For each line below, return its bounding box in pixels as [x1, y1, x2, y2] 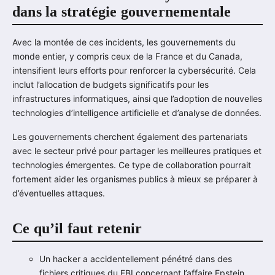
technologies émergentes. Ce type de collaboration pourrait [12, 160, 251, 170]
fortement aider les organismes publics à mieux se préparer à [12, 174, 258, 184]
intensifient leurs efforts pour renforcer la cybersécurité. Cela [12, 65, 256, 76]
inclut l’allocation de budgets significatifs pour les [12, 79, 209, 90]
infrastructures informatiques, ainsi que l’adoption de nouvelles [12, 93, 262, 104]
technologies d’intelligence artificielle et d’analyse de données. [12, 107, 261, 118]
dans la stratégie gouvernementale [12, 3, 231, 20]
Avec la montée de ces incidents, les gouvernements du [12, 37, 236, 47]
